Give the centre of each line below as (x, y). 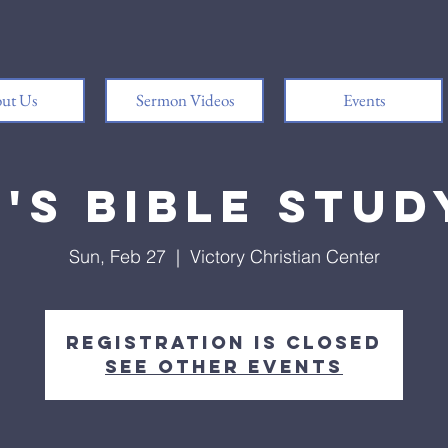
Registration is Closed (224, 342)
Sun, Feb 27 (117, 256)
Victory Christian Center (284, 256)
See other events (224, 366)
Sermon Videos (184, 100)
